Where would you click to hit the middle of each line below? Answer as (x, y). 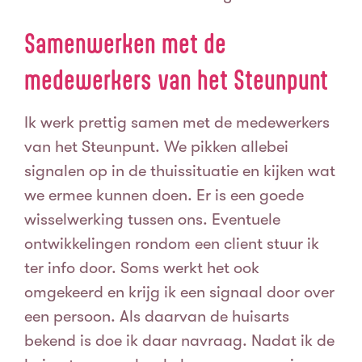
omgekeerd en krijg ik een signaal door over (179, 293)
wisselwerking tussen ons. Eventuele (152, 220)
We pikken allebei (226, 147)
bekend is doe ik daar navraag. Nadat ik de (179, 341)
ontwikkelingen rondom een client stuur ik (172, 244)
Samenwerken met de (125, 44)
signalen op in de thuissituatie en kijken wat (180, 171)
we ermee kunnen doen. (110, 196)
